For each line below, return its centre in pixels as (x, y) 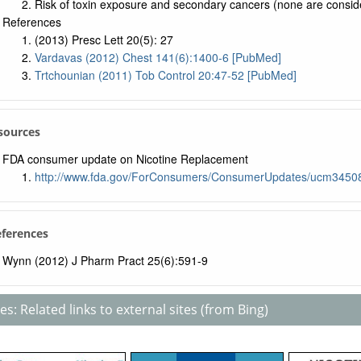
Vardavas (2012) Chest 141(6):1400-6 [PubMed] (158, 57)
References (31, 22)
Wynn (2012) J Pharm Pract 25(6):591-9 (105, 260)
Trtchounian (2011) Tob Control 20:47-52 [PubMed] (165, 75)
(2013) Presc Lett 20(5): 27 (104, 39)
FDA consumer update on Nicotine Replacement (125, 159)
